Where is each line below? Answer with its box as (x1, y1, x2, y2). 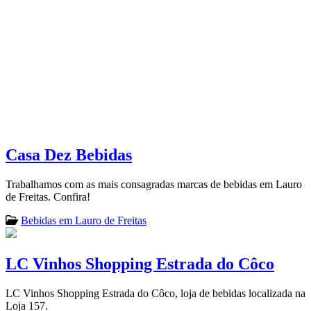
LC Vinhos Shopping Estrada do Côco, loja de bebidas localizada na (6, 287, 305, 299)
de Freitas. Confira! (6, 190, 90, 203)
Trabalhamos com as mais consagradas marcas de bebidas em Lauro (6, 178, 302, 190)
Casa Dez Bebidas (6, 145, 132, 164)
